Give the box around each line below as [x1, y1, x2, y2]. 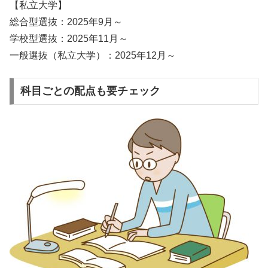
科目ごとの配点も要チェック [20, 85, 160, 98]
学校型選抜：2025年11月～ [10, 33, 128, 44]
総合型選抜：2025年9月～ [10, 17, 123, 28]
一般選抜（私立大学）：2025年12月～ [10, 50, 176, 61]
